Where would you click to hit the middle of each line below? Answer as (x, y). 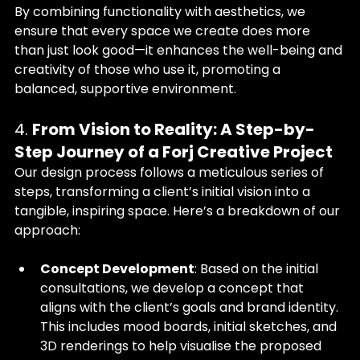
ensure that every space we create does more (164, 31)
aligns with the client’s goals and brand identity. (191, 307)
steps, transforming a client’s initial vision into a (164, 192)
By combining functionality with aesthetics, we (162, 12)
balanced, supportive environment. (125, 89)
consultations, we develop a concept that (174, 288)
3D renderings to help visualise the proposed (182, 346)
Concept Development (117, 269)
